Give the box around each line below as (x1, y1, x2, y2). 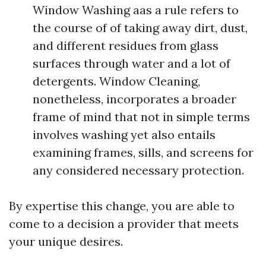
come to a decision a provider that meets (9, 216, 239, 231)
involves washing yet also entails (33, 127, 216, 142)
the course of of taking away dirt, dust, (33, 20, 248, 35)
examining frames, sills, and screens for (33, 145, 254, 160)
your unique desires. (9, 234, 123, 249)
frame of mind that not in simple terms (33, 109, 250, 124)
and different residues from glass (33, 38, 218, 53)
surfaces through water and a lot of (33, 56, 230, 71)
